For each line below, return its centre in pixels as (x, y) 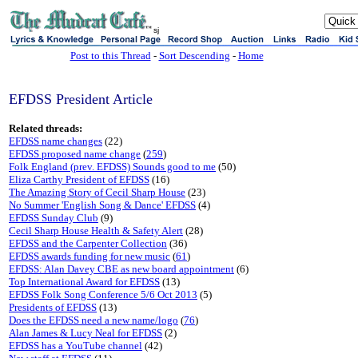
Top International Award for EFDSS (84, 282)
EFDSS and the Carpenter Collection (88, 243)
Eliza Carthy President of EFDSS (79, 179)
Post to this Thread (110, 56)
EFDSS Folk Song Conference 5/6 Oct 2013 (103, 294)
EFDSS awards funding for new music (89, 256)
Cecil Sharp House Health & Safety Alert (96, 231)
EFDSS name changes (56, 141)
